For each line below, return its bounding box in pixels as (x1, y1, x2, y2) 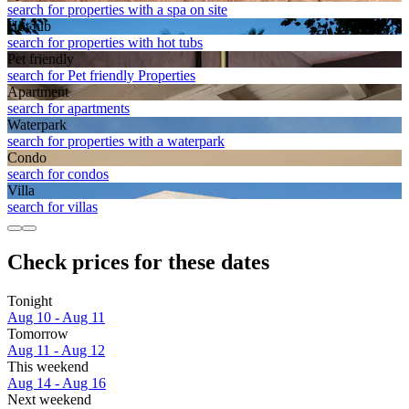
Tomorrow (7, 326, 68, 342)
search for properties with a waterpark (7, 133, 225, 150)
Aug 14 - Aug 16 (7, 375, 106, 392)
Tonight (7, 293, 52, 309)
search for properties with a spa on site (7, 2, 227, 18)
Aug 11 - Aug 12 (7, 342, 105, 359)
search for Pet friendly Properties (7, 68, 195, 84)
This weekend (7, 359, 89, 375)
